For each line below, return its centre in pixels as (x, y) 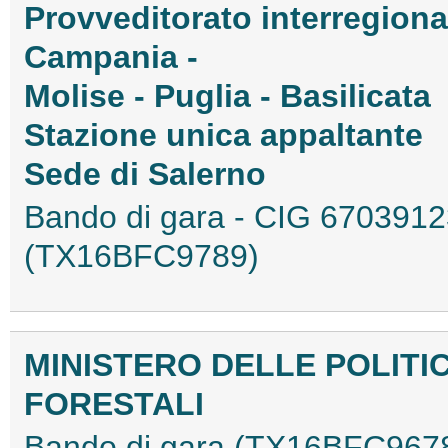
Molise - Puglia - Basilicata (227, 95)
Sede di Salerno (145, 173)
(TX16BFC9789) (141, 255)
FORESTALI (114, 403)
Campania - (111, 56)
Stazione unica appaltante (223, 134)
